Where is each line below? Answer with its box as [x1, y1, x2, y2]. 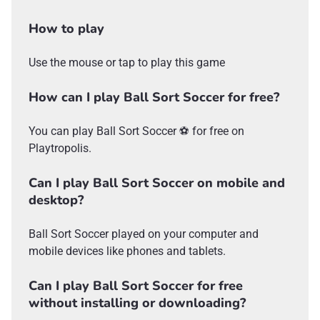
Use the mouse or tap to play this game [29, 55, 225, 69]
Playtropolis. [29, 141, 91, 155]
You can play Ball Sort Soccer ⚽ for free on [29, 124, 244, 138]
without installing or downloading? [29, 294, 246, 311]
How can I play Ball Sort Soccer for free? [29, 88, 279, 106]
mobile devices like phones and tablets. [29, 244, 226, 258]
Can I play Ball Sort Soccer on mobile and [29, 174, 285, 191]
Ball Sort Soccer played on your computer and [29, 226, 259, 241]
